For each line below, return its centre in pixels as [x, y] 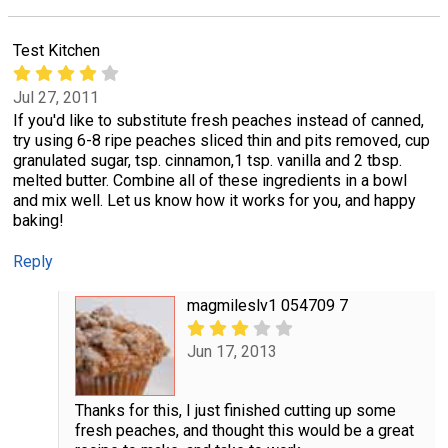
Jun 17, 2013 [231, 352]
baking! [38, 220]
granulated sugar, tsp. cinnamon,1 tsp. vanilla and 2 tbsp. [207, 160]
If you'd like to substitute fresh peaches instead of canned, [218, 120]
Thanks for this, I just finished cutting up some [235, 410]
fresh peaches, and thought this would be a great [244, 430]
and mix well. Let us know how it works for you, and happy [214, 200]
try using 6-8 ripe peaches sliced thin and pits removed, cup [221, 140]
